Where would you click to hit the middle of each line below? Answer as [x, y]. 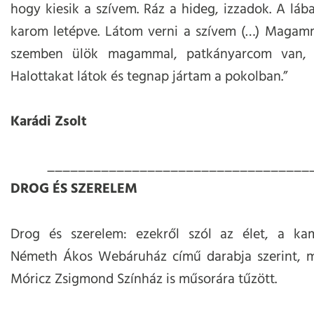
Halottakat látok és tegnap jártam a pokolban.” [149, 77]
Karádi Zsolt [49, 122]
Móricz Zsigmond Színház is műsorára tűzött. [144, 280]
